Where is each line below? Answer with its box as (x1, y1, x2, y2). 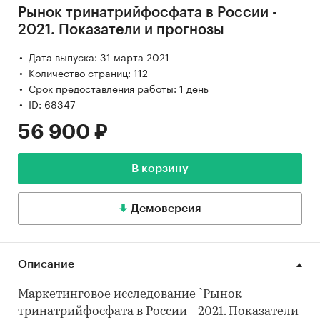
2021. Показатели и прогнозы (18, 23, 224, 38)
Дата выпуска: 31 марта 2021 (29, 49, 169, 65)
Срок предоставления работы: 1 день (29, 80, 209, 96)
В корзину (131, 163, 189, 175)
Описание (18, 259, 74, 271)
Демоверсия (130, 203, 201, 215)
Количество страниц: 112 (29, 64, 148, 81)
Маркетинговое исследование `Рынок (18, 289, 242, 301)
